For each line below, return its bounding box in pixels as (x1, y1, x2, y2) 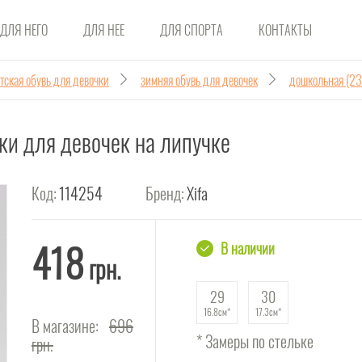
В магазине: (32, 314, 99, 338)
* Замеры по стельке (196, 329, 314, 353)
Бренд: (145, 181, 184, 205)
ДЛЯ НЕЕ (83, 20, 124, 40)
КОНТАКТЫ (259, 20, 312, 40)
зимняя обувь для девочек (141, 70, 258, 90)
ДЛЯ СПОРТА (160, 20, 223, 40)
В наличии (217, 238, 275, 259)
